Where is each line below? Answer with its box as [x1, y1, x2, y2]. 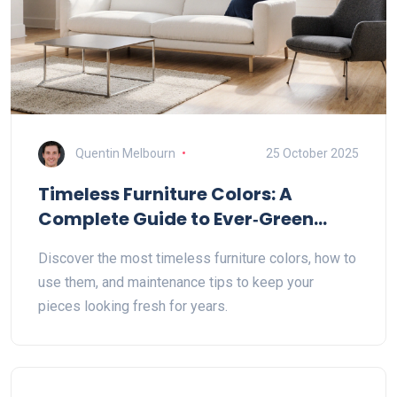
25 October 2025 [266, 146, 359, 160]
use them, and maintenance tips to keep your [38, 273, 314, 291]
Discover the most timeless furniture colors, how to [38, 249, 356, 267]
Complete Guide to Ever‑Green [38, 206, 314, 231]
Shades [38, 231, 106, 256]
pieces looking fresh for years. [38, 297, 228, 315]
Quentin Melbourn [75, 146, 175, 160]
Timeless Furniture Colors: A [38, 182, 292, 206]
